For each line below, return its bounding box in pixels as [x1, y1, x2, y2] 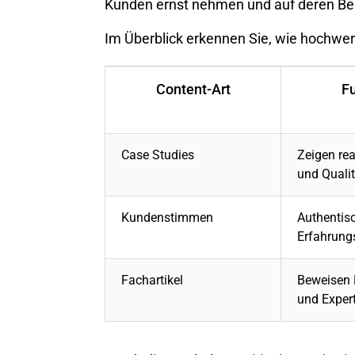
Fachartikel [121, 273, 183, 288]
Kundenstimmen [121, 210, 213, 226]
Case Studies [121, 147, 194, 163]
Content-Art [155, 81, 231, 98]
